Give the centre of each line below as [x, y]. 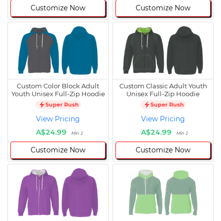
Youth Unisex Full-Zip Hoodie [58, 94]
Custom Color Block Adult [58, 86]
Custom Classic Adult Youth [163, 86]
